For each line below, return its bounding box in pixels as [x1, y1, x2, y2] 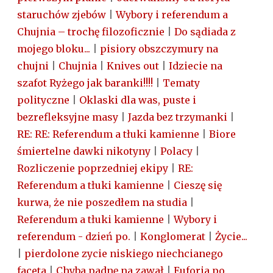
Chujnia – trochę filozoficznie [17, 26, 165, 38]
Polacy [160, 145, 193, 158]
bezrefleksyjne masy [17, 111, 118, 124]
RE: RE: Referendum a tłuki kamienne [17, 128, 199, 141]
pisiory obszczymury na [100, 43, 218, 55]
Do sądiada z [174, 26, 236, 38]
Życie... [215, 230, 247, 243]
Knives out [107, 60, 159, 73]
